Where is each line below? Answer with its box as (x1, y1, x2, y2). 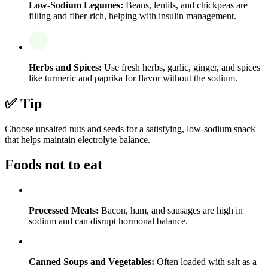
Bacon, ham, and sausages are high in (99, 205, 243, 216)
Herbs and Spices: (29, 62, 102, 72)
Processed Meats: (29, 205, 99, 216)
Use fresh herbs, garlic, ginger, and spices (102, 62, 260, 72)
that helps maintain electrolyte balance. (5, 134, 150, 145)
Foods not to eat (5, 157, 102, 173)
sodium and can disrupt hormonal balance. (29, 216, 188, 227)
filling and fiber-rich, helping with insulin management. (29, 10, 236, 21)
